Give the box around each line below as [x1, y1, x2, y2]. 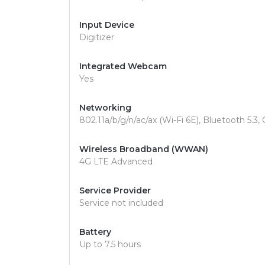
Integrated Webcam [79, 61, 167, 72]
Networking [79, 102, 131, 113]
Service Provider [79, 185, 151, 196]
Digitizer [79, 32, 114, 43]
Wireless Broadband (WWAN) [79, 144, 208, 154]
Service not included [79, 198, 163, 208]
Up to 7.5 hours [79, 239, 141, 250]
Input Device [79, 20, 134, 30]
